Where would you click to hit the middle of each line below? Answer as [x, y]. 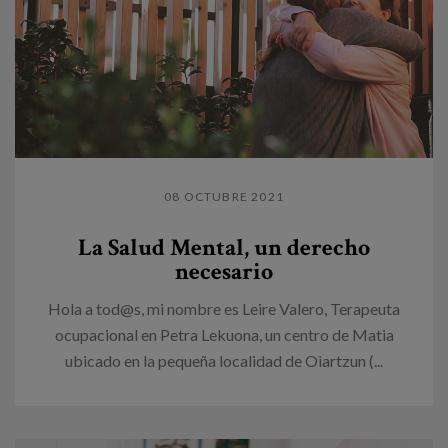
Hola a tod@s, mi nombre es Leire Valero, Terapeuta [224, 308]
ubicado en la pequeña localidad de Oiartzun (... [224, 360]
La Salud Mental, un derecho [224, 247]
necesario [224, 271]
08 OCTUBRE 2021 [224, 196]
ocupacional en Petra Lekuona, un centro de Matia [224, 334]
